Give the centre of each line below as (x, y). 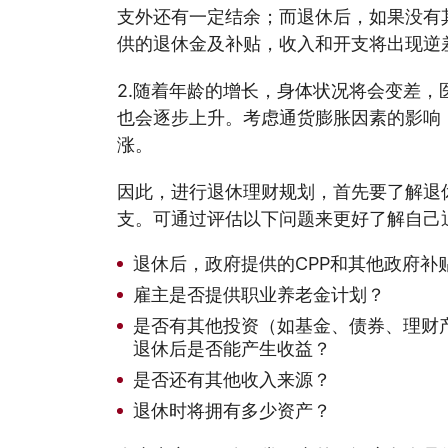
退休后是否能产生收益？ (232, 348)
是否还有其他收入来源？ (232, 379)
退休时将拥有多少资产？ (232, 410)
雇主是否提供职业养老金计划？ (259, 294)
